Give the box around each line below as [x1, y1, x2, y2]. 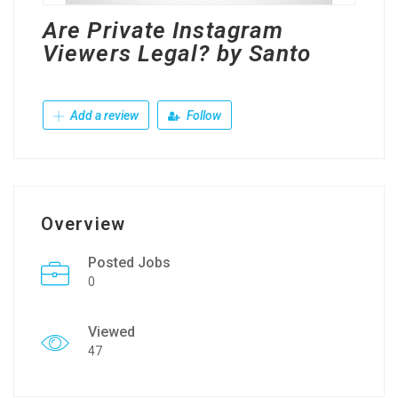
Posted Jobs [88, 254, 171, 271]
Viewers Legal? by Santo [43, 40, 312, 67]
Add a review [68, 108, 139, 123]
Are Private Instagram [43, 17, 284, 44]
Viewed [88, 323, 135, 340]
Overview [41, 213, 125, 235]
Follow [184, 108, 221, 123]
